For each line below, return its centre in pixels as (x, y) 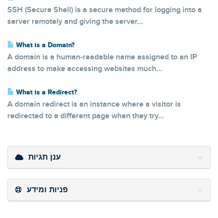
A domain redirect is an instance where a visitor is (94, 104)
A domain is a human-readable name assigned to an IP (102, 57)
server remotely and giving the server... (75, 22)
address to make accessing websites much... (85, 69)
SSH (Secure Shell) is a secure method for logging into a (105, 10)
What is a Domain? (44, 45)
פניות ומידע (47, 190)
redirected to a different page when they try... (86, 116)
